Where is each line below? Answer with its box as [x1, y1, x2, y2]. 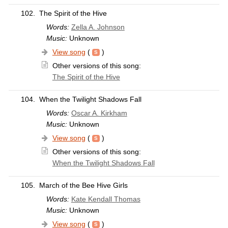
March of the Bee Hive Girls [39, 181, 128, 190]
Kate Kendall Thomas [71, 195, 140, 204]
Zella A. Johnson [71, 23, 125, 32]
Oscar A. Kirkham [71, 109, 127, 118]
